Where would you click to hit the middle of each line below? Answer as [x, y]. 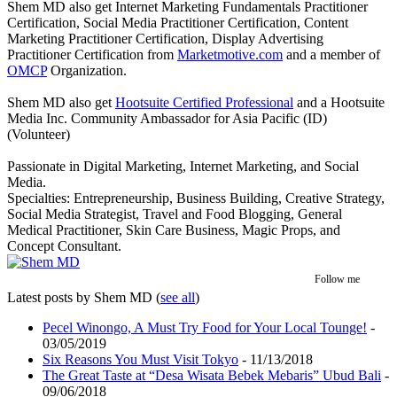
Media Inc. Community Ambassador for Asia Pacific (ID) [167, 118]
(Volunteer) [39, 134]
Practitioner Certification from [92, 54]
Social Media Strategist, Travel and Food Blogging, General [175, 214]
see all [178, 297]
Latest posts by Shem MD [82, 297]
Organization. [87, 70]
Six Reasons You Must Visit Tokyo [140, 359]
